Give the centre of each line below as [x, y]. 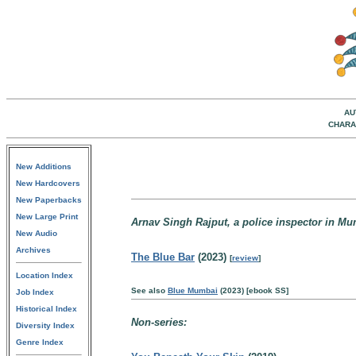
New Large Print [47, 217]
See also [149, 290]
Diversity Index [45, 325]
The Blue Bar [163, 257]
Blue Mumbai [193, 290]
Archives [33, 250]
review [245, 258]
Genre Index [40, 342]
